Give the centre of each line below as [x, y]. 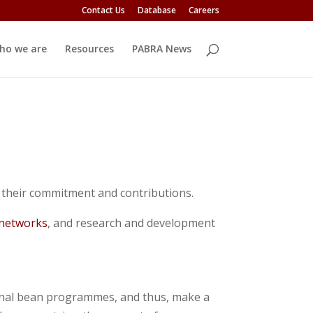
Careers [204, 10]
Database [156, 10]
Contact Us [103, 10]
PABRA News [161, 49]
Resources [89, 49]
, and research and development [132, 223]
